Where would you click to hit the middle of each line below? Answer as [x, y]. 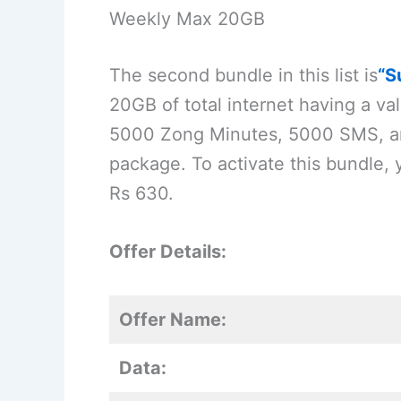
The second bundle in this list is [243, 76]
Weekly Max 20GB [187, 19]
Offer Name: [173, 320]
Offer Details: [168, 252]
